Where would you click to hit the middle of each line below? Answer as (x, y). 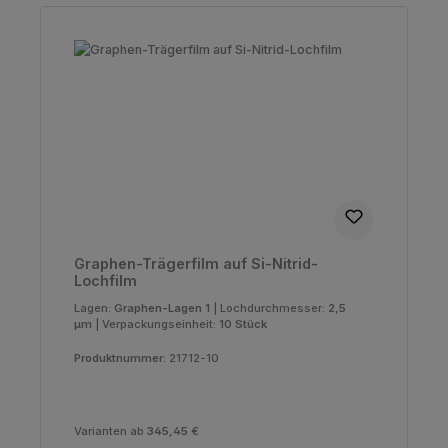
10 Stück (242, 324)
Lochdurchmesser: (273, 308)
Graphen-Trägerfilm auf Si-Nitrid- (195, 263)
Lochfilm (105, 280)
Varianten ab (108, 430)
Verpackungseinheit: (160, 324)
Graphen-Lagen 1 (163, 308)
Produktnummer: (121, 357)
